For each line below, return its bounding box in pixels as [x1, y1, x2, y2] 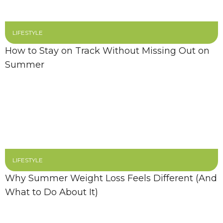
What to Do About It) [5, 187, 98, 198]
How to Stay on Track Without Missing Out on [5, 45, 210, 56]
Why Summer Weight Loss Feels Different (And [5, 173, 217, 184]
